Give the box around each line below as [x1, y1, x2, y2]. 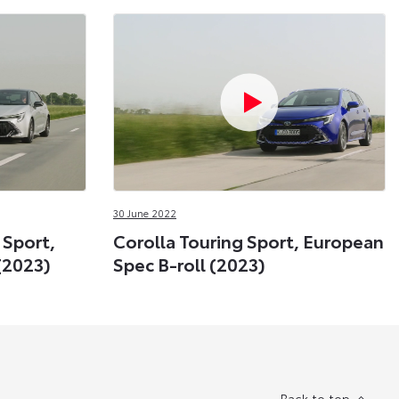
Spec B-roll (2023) [113, 251, 265, 277]
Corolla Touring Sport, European [113, 228, 384, 254]
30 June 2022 [113, 205, 176, 220]
